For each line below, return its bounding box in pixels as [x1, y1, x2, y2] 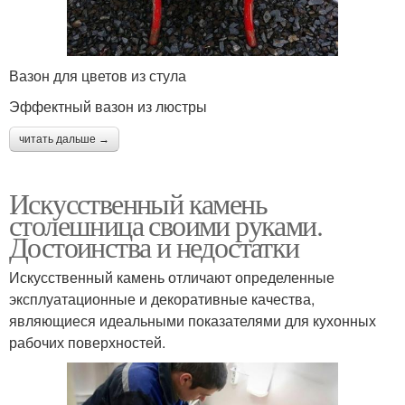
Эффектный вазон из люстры [9, 95, 207, 117]
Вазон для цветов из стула [9, 64, 186, 86]
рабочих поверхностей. [9, 331, 165, 353]
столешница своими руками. [9, 204, 322, 244]
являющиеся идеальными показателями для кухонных [9, 309, 376, 331]
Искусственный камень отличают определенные [9, 266, 334, 287]
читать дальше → [19, 132, 109, 146]
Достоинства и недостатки [9, 226, 299, 266]
